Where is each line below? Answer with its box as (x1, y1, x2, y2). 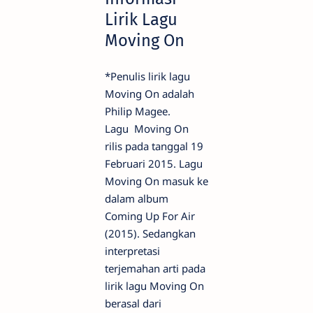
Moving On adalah (105, 86, 194, 101)
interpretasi (105, 243, 160, 258)
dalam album (105, 191, 168, 205)
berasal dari (105, 296, 161, 310)
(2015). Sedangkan (105, 226, 196, 240)
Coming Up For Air (105, 208, 195, 223)
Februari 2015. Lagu (105, 156, 203, 170)
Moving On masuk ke (105, 173, 208, 188)
